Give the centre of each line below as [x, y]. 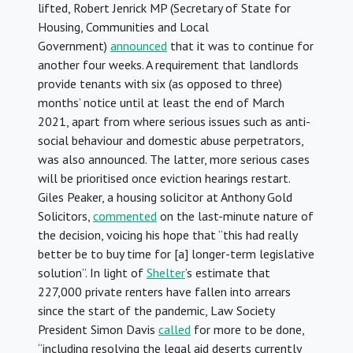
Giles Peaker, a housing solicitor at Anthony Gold [165, 197]
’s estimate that [228, 273]
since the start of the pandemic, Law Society [156, 311]
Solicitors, [65, 216]
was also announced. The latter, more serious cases [174, 160]
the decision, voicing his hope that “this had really [167, 235]
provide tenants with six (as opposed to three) [160, 84]
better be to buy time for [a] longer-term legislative [176, 254]
